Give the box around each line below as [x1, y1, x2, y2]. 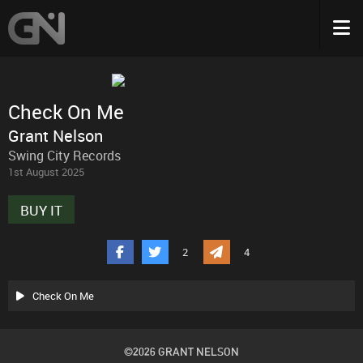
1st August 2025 [8, 164, 84, 179]
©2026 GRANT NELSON [124, 345, 239, 358]
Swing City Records [8, 147, 121, 164]
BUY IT [20, 201, 62, 220]
